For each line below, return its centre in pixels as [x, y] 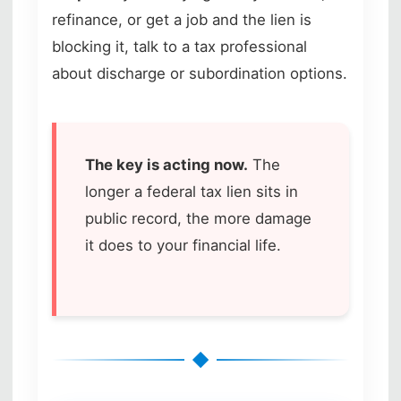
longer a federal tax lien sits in [192, 191]
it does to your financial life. [183, 245]
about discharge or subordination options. [200, 73]
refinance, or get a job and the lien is [182, 19]
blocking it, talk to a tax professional [179, 46]
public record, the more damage [198, 218]
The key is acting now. [166, 164]
